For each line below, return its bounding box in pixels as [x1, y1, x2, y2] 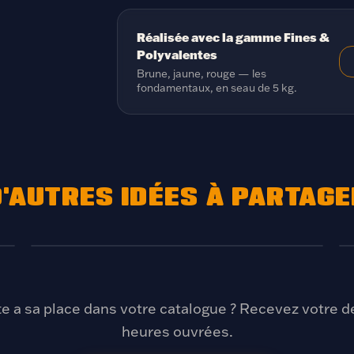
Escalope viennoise [47, 212, 188, 231]
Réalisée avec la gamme [137, 29, 284, 45]
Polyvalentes [137, 47, 217, 62]
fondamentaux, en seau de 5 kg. [137, 81, 297, 94]
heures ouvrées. [121, 322, 233, 341]
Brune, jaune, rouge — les [137, 66, 266, 80]
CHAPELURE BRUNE [54, 265, 151, 276]
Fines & [284, 29, 330, 45]
